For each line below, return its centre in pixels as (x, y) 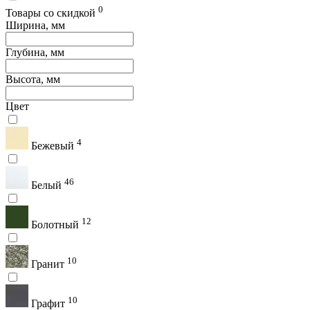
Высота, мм (33, 79)
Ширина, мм (35, 25)
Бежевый (53, 145)
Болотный (55, 224)
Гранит (48, 264)
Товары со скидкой (52, 12)
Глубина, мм (35, 52)
